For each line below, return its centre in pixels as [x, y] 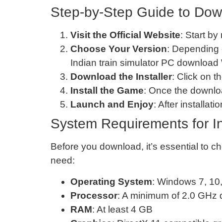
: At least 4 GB [122, 209]
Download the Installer [121, 77]
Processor [94, 195]
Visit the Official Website [125, 35]
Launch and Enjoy [112, 105]
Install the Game [107, 91]
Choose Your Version [119, 49]
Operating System [111, 181]
